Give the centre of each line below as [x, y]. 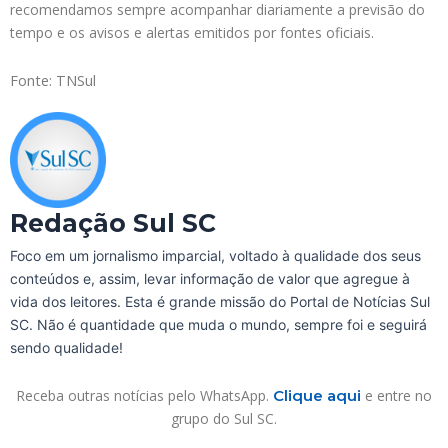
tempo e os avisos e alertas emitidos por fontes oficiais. [192, 32]
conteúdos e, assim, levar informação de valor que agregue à [210, 278]
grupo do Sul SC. [224, 418]
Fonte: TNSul [53, 79]
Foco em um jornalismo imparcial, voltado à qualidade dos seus [215, 255]
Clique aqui [317, 395]
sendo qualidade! [66, 347]
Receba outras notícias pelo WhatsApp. [144, 395]
